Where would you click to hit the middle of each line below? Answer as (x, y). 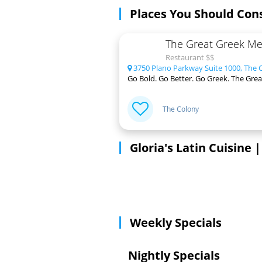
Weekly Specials (176, 223)
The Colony (181, 109)
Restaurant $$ (190, 58)
